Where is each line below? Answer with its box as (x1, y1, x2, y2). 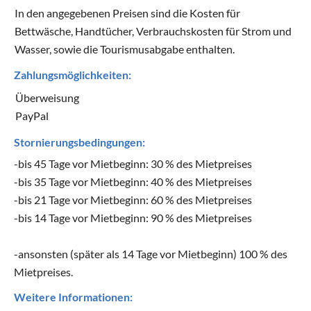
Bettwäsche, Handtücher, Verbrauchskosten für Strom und (15, 24, 292, 37)
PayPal (15, 108, 49, 122)
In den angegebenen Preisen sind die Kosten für (15, 6, 240, 19)
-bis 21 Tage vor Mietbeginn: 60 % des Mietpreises (14, 192, 252, 206)
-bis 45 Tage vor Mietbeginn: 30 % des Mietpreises (14, 156, 252, 170)
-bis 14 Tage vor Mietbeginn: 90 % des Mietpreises (14, 210, 252, 224)
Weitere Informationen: (14, 289, 133, 303)
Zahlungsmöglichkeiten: (14, 67, 131, 81)
